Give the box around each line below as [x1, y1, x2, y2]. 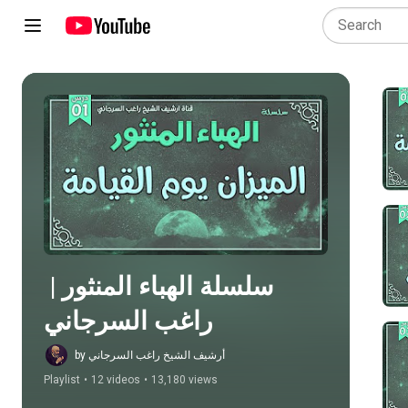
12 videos [91, 373, 140, 386]
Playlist [44, 373, 80, 386]
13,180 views [151, 373, 218, 386]
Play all [180, 168, 220, 182]
